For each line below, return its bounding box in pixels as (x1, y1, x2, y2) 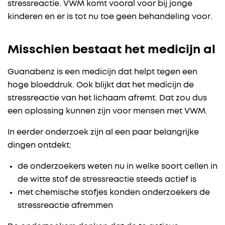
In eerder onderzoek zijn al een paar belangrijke (8, 128, 199, 137)
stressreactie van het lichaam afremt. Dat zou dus (8, 94, 207, 102)
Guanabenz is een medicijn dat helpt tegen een (8, 68, 197, 76)
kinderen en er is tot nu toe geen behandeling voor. (8, 13, 212, 21)
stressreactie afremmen (18, 201, 113, 210)
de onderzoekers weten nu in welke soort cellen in (18, 162, 217, 171)
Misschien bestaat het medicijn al (8, 44, 215, 56)
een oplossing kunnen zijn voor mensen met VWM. (8, 107, 207, 116)
